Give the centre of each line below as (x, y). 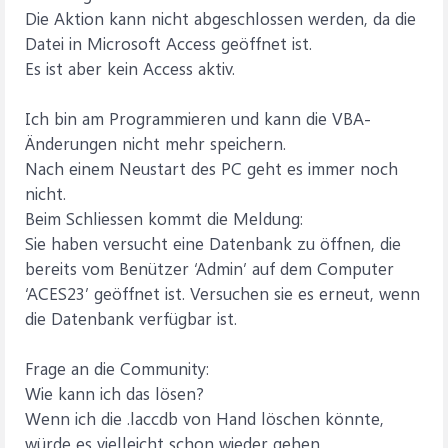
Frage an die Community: (117, 368)
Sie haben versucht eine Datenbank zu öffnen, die (213, 243)
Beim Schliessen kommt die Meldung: (164, 218)
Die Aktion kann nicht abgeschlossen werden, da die (220, 18)
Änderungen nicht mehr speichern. (155, 143)
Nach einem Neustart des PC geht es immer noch (211, 168)
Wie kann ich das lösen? (114, 393)
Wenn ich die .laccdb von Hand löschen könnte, (204, 418)
